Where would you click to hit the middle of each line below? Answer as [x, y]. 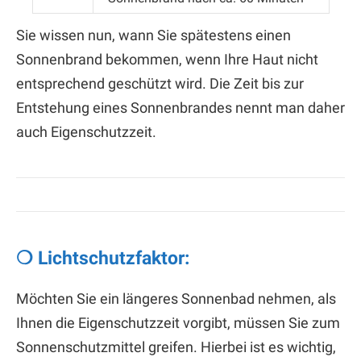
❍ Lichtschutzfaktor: [103, 259]
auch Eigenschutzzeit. [86, 132]
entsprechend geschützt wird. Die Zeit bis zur [160, 84]
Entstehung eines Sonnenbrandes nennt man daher [180, 108]
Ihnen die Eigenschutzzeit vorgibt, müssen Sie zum [178, 322]
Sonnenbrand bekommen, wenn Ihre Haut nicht [167, 60]
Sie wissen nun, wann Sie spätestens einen [154, 35]
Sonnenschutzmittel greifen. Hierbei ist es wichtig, [176, 346]
